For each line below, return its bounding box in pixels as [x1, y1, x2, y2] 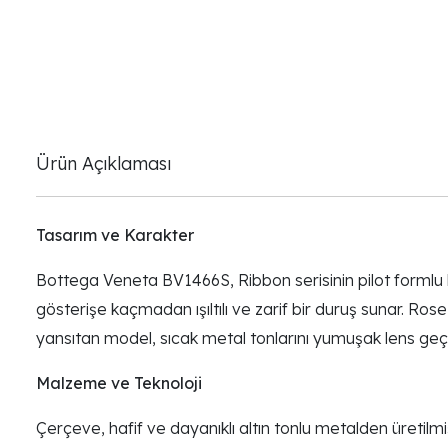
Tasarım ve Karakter [36, 224, 194, 245]
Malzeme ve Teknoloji [36, 372, 202, 393]
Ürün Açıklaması [36, 151, 171, 174]
